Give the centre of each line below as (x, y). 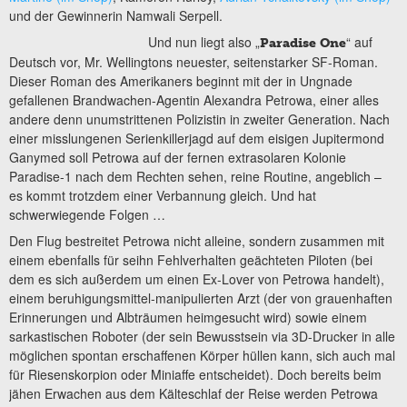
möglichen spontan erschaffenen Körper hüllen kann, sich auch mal (202, 356)
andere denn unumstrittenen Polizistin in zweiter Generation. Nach (199, 119)
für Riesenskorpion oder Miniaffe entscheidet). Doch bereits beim (195, 375)
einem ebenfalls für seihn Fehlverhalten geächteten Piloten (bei (191, 260)
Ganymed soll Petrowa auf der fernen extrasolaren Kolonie (178, 158)
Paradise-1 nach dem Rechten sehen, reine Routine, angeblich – (195, 177)
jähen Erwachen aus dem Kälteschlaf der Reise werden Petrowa (194, 394)
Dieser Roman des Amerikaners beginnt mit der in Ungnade (181, 81)
